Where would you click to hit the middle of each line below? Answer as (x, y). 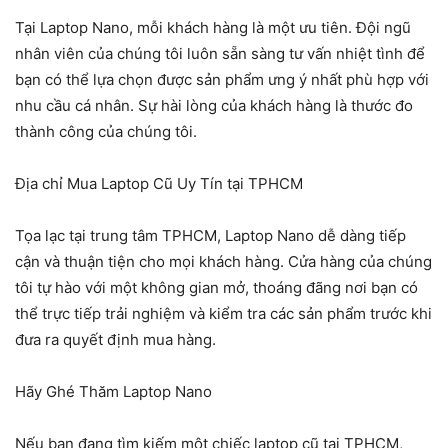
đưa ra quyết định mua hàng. (115, 340)
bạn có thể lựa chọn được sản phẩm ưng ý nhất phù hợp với (222, 80)
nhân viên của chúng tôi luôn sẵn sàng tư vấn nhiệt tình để (220, 54)
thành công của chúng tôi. (106, 132)
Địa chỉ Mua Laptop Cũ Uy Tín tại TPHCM (159, 184)
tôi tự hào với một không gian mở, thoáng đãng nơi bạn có (216, 288)
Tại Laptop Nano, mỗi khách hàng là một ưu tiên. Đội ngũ (213, 28)
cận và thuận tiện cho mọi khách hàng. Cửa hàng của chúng (223, 262)
